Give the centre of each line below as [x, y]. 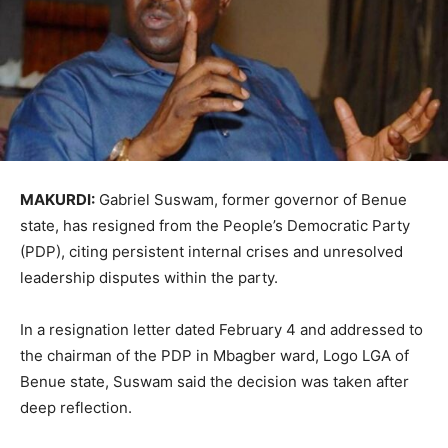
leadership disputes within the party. [149, 278]
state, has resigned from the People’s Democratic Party [215, 226]
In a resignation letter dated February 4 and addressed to [221, 330]
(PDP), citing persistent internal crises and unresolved [211, 252]
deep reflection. [76, 408]
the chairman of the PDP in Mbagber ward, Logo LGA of [214, 356]
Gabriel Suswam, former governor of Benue [251, 200]
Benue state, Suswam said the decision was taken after [214, 382]
